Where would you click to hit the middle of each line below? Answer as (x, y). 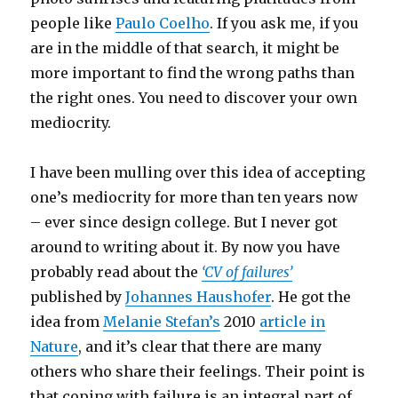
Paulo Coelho (163, 24)
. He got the (311, 297)
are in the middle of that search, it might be (185, 48)
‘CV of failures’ (247, 272)
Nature (55, 347)
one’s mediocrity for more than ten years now (195, 198)
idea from (67, 322)
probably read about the (116, 272)
